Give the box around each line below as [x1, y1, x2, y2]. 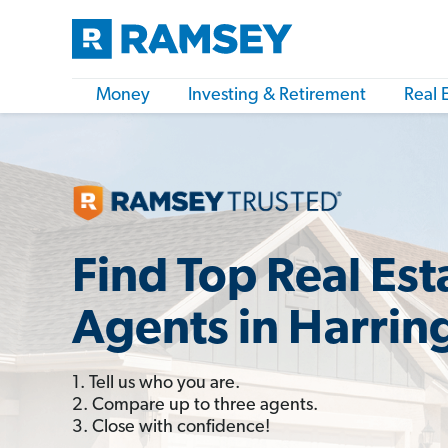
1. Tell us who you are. [72, 373, 240, 393]
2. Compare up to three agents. [72, 395, 318, 415]
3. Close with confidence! [72, 417, 270, 437]
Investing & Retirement [188, 86, 366, 105]
